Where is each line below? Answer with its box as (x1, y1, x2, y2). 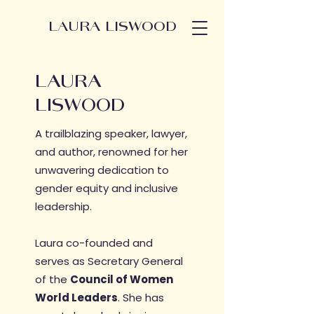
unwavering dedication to (35, 163, 169, 177)
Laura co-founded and (35, 235, 153, 250)
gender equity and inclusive (35, 181, 178, 196)
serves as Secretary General (35, 254, 183, 268)
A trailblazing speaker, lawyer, (35, 126, 187, 141)
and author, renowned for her (35, 144, 188, 159)
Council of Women (70, 272, 173, 287)
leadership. (35, 199, 92, 214)
